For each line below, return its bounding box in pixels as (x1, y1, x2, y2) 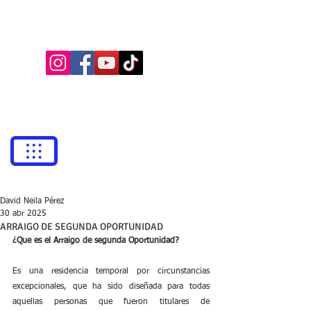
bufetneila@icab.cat (116, 82, 196, 95)
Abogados (84, 30, 137, 42)
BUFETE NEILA (58, 12, 163, 30)
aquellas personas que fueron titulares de (12, 298, 210, 306)
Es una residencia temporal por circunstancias (12, 267, 210, 276)
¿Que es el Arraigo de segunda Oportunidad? (12, 237, 179, 245)
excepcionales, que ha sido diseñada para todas (12, 283, 210, 291)
